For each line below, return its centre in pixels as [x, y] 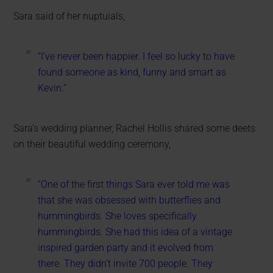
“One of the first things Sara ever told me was [134, 184]
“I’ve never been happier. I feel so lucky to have [136, 56]
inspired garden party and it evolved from [126, 248]
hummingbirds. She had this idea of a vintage [135, 232]
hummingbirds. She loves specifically [118, 216]
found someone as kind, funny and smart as [132, 72]
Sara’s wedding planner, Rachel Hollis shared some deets [135, 128]
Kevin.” [52, 88]
